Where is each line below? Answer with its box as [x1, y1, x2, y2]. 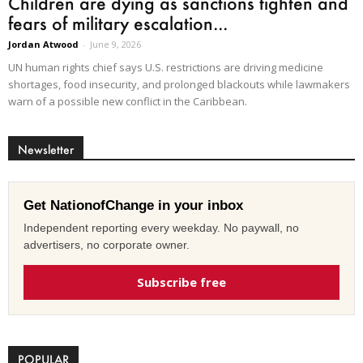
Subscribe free [137, 273, 226, 290]
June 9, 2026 [90, 37, 141, 50]
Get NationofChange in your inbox [23, 197, 243, 213]
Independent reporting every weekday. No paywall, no [23, 220, 299, 234]
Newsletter [18, 141, 74, 157]
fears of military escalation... [8, 11, 228, 34]
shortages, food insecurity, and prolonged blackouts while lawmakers [8, 76, 350, 92]
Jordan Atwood [8, 37, 79, 50]
